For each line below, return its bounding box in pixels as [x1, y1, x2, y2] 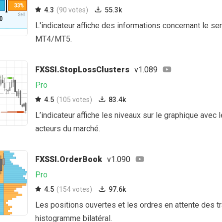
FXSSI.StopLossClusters [35, 65, 129, 74]
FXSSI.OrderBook [35, 155, 102, 164]
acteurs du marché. [35, 124, 100, 133]
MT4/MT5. [35, 34, 72, 44]
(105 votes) [56, 96, 92, 104]
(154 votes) [56, 185, 92, 193]
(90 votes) [56, 6, 88, 14]
